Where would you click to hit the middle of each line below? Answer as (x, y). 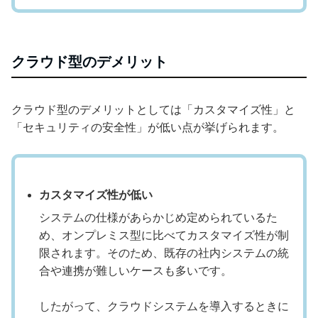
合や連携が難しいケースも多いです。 (136, 271)
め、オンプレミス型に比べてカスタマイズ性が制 (164, 236)
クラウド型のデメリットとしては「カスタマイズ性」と (153, 110)
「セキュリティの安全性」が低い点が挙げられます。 (148, 128)
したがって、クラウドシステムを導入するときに (164, 307)
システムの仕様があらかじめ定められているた (158, 218)
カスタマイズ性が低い (96, 195)
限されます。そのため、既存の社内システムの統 (164, 253)
